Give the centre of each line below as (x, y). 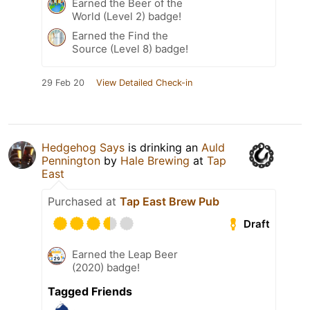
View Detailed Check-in (144, 83)
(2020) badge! (106, 268)
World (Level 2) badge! (127, 17)
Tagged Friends (90, 292)
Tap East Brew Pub (170, 202)
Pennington (71, 161)
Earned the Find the (120, 36)
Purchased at (84, 202)
